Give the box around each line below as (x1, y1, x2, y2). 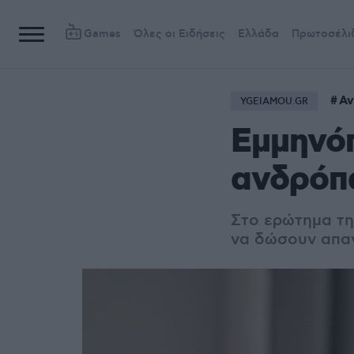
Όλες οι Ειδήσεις (134, 27, 225, 41)
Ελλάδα (238, 27, 279, 41)
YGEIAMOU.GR (240, 96, 308, 107)
